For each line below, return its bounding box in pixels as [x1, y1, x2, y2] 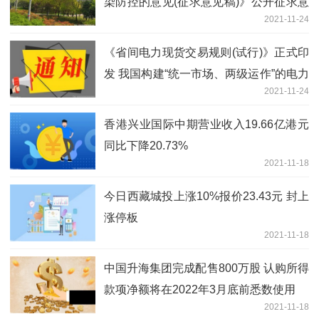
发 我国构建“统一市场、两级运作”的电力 [104, 67, 309, 80]
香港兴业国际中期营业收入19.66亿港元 [104, 117, 309, 130]
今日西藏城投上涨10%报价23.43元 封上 [104, 189, 309, 202]
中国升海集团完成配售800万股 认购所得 [104, 261, 309, 274]
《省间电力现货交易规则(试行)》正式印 [104, 46, 309, 58]
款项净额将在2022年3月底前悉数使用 [104, 283, 296, 296]
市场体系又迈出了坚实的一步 [104, 88, 252, 101]
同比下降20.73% [104, 139, 188, 152]
